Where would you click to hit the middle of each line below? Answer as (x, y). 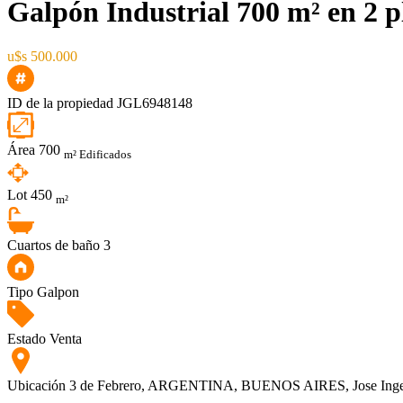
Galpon (58, 292)
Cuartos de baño (54, 246)
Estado (27, 339)
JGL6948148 (155, 103)
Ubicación (36, 386)
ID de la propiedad (60, 103)
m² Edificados (98, 155)
